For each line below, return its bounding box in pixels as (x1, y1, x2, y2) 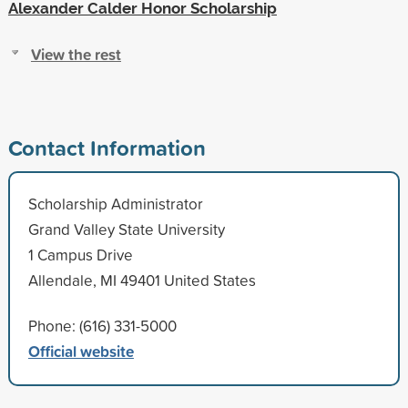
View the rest (30, 42, 121, 66)
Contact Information (7, 131, 206, 163)
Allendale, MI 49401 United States (27, 269, 256, 291)
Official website (27, 339, 134, 362)
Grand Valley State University (27, 218, 225, 240)
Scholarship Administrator (27, 192, 203, 214)
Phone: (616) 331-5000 (27, 314, 177, 336)
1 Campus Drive (27, 243, 133, 265)
